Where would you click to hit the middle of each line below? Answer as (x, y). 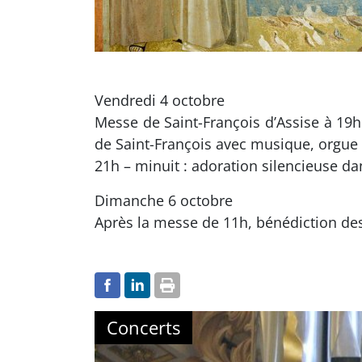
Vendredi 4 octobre (160, 100)
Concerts (143, 327)
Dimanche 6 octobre (164, 200)
